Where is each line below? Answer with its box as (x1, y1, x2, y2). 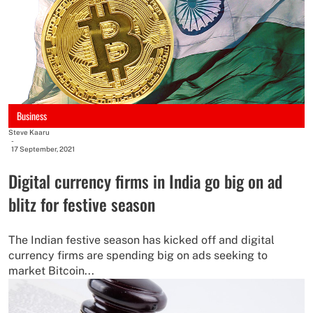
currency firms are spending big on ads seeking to (8, 249, 268, 263)
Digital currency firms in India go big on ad (8, 168, 282, 194)
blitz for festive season (8, 191, 155, 217)
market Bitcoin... (8, 264, 94, 278)
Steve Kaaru (8, 128, 50, 137)
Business (17, 108, 47, 124)
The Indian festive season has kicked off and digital (8, 233, 275, 247)
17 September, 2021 (11, 145, 75, 154)
